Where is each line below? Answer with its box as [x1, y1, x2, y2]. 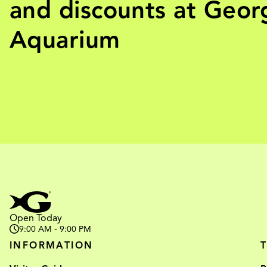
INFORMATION [10, 240, 94, 252]
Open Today [10, 212, 62, 224]
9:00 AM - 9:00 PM [19, 223, 91, 234]
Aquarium [10, 24, 120, 55]
